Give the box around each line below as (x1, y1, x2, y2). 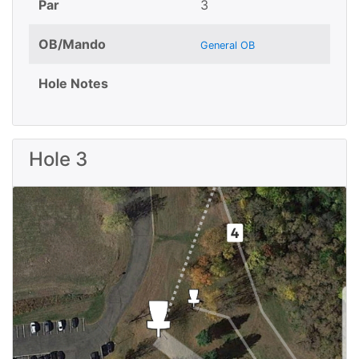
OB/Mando (38, 35, 106, 52)
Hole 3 (29, 147, 87, 171)
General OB (200, 38, 255, 51)
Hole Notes (38, 75, 108, 91)
